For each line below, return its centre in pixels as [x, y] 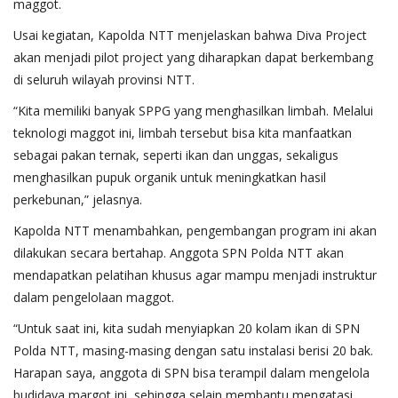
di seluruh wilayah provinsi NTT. [104, 79]
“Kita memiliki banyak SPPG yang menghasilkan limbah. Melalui [193, 110]
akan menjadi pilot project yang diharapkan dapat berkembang [193, 57]
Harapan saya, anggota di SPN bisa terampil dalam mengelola [191, 372]
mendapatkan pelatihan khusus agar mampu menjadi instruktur [195, 275]
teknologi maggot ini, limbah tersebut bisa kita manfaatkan [183, 132]
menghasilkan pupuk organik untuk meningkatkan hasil [170, 177]
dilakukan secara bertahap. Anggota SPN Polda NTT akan [179, 252]
